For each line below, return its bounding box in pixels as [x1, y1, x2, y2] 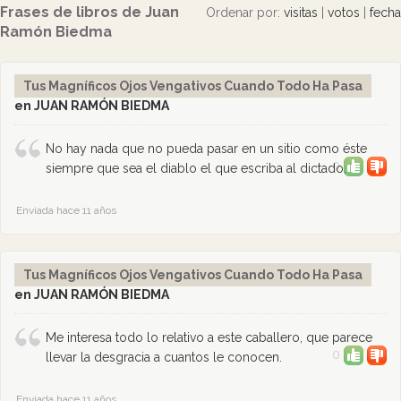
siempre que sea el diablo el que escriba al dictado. [46, 161, 346, 175]
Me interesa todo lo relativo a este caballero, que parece [46, 330, 372, 345]
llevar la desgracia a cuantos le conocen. [46, 350, 282, 364]
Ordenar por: [206, 5, 284, 20]
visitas [284, 5, 318, 20]
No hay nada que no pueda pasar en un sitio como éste [46, 141, 367, 156]
